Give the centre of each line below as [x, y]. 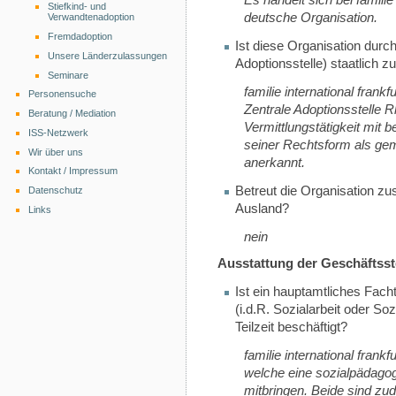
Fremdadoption [80, 36]
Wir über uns [56, 152]
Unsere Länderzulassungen [108, 55]
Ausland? [262, 209]
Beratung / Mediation [72, 113]
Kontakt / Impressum [73, 171]
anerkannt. [274, 163]
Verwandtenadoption [91, 17]
